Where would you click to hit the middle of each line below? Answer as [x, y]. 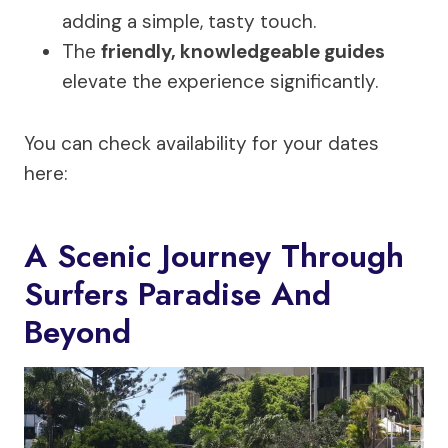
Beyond [77, 332]
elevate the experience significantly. [220, 81]
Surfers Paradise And [177, 294]
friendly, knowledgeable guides [243, 51]
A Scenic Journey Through [214, 256]
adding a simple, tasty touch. [189, 21]
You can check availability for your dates [201, 143]
